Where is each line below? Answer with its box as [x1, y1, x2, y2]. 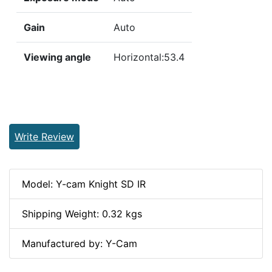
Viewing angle [24, 50, 91, 63]
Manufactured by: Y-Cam [22, 237, 137, 250]
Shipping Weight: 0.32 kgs [22, 207, 142, 220]
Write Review [15, 130, 74, 143]
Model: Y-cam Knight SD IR [22, 177, 146, 190]
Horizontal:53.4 [114, 50, 185, 63]
